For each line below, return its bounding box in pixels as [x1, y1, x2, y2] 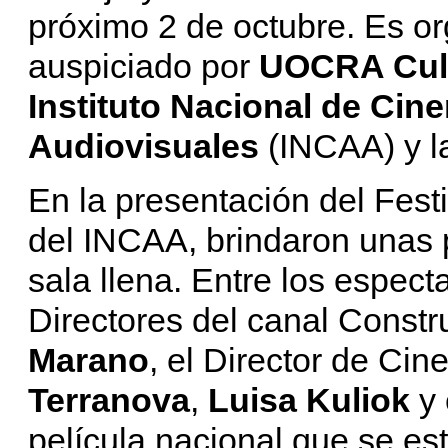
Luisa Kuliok [208, 380, 410, 419]
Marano [28, 340, 149, 379]
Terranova [28, 380, 190, 419]
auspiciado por [28, 46, 250, 85]
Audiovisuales [28, 126, 259, 165]
